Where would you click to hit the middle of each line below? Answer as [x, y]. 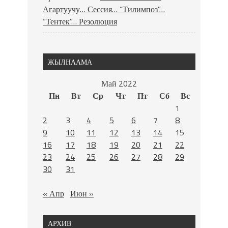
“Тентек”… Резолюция [80, 21]
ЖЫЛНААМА [70, 62]
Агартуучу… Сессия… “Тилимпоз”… [104, 9]
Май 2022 [119, 83]
